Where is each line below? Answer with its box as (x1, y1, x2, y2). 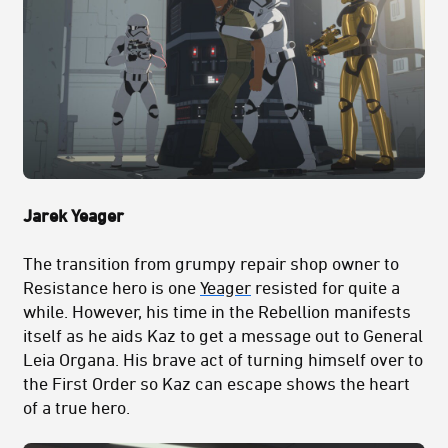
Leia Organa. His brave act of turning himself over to (23, 348, 423, 369)
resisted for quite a (251, 276, 400, 297)
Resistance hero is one (23, 276, 200, 297)
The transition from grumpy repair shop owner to (23, 252, 399, 273)
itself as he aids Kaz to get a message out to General (23, 324, 423, 345)
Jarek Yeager (23, 204, 124, 225)
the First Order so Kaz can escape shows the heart (23, 372, 410, 393)
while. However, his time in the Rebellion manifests (23, 300, 411, 321)
